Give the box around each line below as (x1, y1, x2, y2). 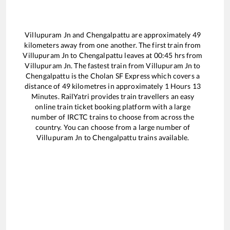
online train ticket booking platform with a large (35, 102, 190, 111)
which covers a (149, 71, 200, 80)
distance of (25, 81, 62, 90)
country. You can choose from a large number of (35, 122, 190, 131)
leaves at (123, 50, 154, 60)
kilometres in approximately (70, 81, 165, 90)
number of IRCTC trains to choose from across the (31, 112, 194, 121)
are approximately (130, 30, 193, 39)
